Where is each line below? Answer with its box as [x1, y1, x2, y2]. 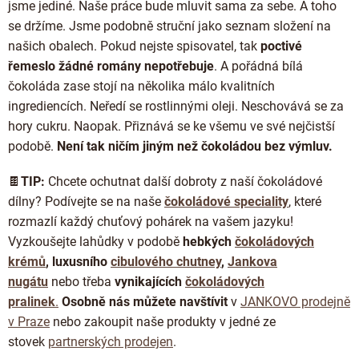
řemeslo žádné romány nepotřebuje [8, 58, 214, 74]
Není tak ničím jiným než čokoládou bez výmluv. [57, 138, 333, 154]
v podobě [127, 233, 179, 249]
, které [288, 193, 321, 209]
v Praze [8, 313, 50, 329]
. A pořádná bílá [214, 58, 303, 74]
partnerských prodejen [48, 333, 173, 349]
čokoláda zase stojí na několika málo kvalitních [8, 78, 275, 94]
